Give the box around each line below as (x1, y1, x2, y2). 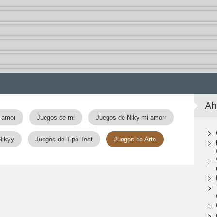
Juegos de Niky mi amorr (96, 114, 166, 121)
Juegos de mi (37, 114, 75, 121)
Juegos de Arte (114, 136, 156, 143)
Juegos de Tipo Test (35, 136, 93, 143)
